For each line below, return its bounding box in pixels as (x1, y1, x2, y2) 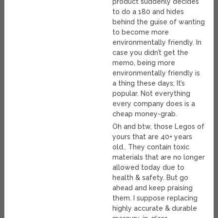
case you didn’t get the (112, 49, 189, 57)
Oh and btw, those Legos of (112, 123, 205, 131)
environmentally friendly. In (112, 38, 202, 47)
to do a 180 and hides (112, 8, 184, 16)
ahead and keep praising (112, 184, 193, 192)
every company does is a (112, 100, 196, 108)
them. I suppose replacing (112, 194, 198, 202)
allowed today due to (112, 163, 185, 172)
